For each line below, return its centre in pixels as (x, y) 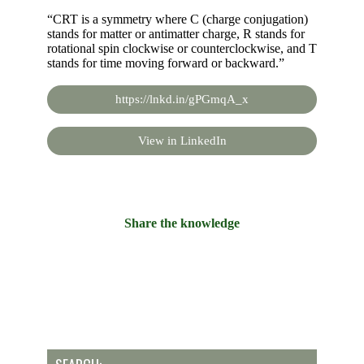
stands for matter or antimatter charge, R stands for (176, 34)
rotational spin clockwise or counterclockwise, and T (182, 48)
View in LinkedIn (182, 141)
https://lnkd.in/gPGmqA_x (182, 99)
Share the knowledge (182, 223)
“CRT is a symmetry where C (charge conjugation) (178, 19)
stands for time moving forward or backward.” (166, 63)
